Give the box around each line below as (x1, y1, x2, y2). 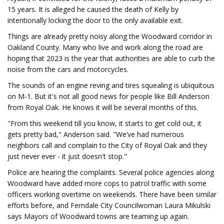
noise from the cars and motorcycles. (7, 64, 128, 74)
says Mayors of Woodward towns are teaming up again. (7, 211, 189, 221)
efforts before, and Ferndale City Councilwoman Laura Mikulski (7, 200, 210, 210)
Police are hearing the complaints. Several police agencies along (7, 167, 214, 177)
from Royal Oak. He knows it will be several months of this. (7, 102, 198, 112)
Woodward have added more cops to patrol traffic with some (7, 178, 206, 188)
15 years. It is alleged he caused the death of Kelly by (7, 4, 178, 14)
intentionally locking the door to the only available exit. (7, 15, 183, 25)
